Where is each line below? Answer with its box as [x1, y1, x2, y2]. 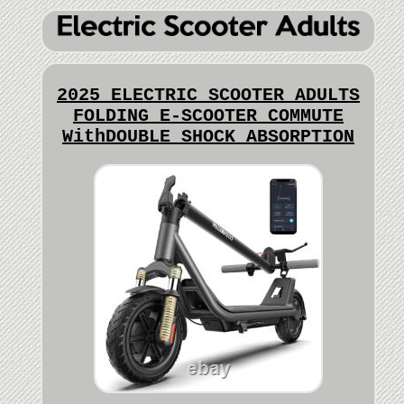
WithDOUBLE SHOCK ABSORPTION [61, 126, 354, 148]
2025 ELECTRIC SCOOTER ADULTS [56, 85, 360, 106]
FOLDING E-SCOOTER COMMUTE [72, 106, 344, 127]
